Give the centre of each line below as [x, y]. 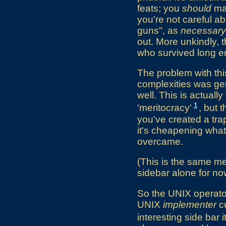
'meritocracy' [164, 108]
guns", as [159, 30]
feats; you [160, 8]
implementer [190, 204]
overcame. [160, 141]
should [197, 8]
